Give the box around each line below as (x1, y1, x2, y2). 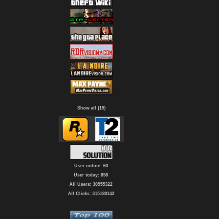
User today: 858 (74, 173, 108, 177)
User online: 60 (74, 163, 108, 168)
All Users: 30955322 (69, 182, 112, 187)
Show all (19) (77, 106, 106, 110)
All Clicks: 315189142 (67, 191, 114, 196)
